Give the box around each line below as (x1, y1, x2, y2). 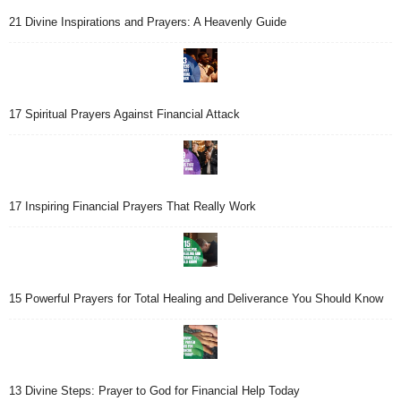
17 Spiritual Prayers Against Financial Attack (9, 107, 240, 122)
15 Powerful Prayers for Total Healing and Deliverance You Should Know (9, 292, 383, 306)
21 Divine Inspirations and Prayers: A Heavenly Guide (9, 15, 286, 30)
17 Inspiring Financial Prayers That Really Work (9, 200, 256, 214)
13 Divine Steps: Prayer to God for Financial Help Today (9, 384, 300, 398)
